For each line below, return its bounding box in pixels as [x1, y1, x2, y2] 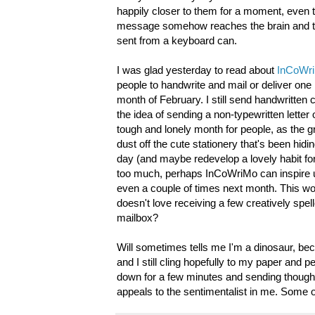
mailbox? [117, 212, 158, 224]
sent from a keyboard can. [117, 34, 237, 47]
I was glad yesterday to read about [117, 64, 277, 77]
